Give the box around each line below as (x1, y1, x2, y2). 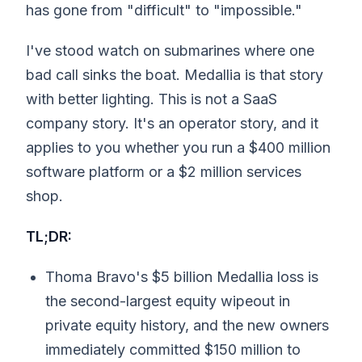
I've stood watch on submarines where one (26, 41, 314, 59)
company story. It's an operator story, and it (26, 114, 318, 132)
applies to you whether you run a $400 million (26, 138, 330, 156)
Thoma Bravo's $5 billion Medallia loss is (45, 267, 318, 285)
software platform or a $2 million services (26, 162, 301, 180)
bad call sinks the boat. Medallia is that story (26, 65, 323, 83)
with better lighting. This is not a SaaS (26, 90, 277, 107)
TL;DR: (26, 227, 72, 245)
